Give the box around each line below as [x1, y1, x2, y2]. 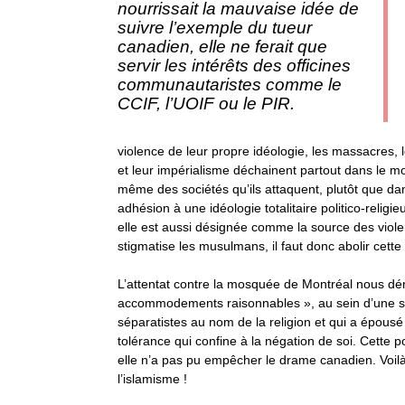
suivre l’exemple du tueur [118, 18, 312, 37]
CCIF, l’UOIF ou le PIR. [118, 94, 295, 113]
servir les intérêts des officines [118, 56, 351, 75]
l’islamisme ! [118, 372, 191, 386]
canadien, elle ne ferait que [118, 37, 327, 56]
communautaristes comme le [118, 75, 342, 94]
